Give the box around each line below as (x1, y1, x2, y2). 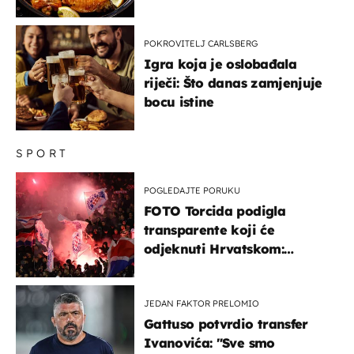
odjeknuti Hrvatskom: (144, 240, 284, 257)
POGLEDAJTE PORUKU (144, 184, 240, 196)
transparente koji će (144, 221, 274, 238)
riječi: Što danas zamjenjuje (144, 74, 322, 91)
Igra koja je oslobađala (144, 55, 296, 72)
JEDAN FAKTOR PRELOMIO (144, 297, 259, 309)
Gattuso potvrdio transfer (144, 315, 308, 332)
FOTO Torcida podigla (144, 202, 285, 219)
